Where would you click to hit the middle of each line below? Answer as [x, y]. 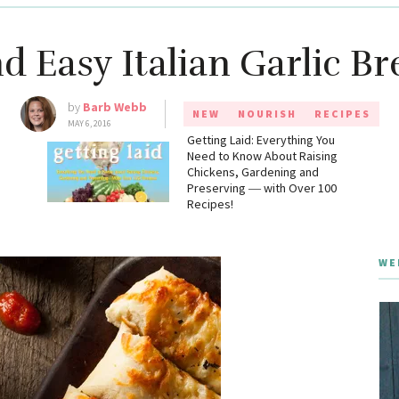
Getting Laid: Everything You [261, 140]
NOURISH [267, 114]
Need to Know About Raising [262, 156]
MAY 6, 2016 [89, 124]
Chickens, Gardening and [252, 172]
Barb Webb [114, 107]
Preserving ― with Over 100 [261, 188]
